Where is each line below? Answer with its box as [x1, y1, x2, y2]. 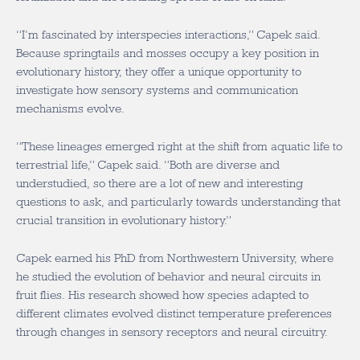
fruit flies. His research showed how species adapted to [16, 288, 309, 301]
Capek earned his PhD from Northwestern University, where [16, 252, 333, 264]
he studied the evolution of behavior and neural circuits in [16, 270, 321, 283]
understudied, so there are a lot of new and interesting [16, 177, 303, 190]
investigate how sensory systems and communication [16, 84, 298, 96]
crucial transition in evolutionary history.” [16, 214, 231, 227]
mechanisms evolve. [16, 102, 125, 115]
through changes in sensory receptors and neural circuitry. [16, 325, 328, 338]
